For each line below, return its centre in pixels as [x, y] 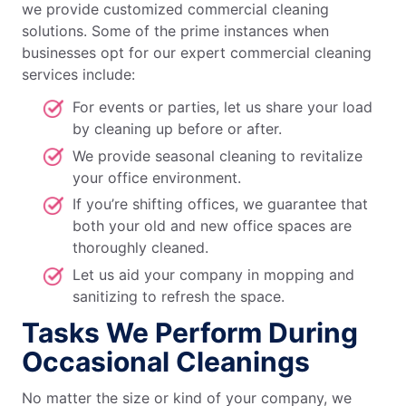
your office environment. [157, 177]
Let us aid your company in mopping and [213, 274]
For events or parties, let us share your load [222, 107]
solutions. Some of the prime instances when [175, 31]
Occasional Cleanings [166, 361]
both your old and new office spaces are [212, 226]
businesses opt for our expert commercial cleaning [197, 53]
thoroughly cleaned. [140, 248]
